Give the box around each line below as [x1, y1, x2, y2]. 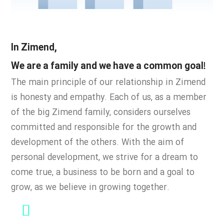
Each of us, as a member [109, 91, 207, 105]
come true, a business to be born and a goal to [11, 166, 195, 180]
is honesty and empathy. [11, 91, 107, 105]
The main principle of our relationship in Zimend [11, 76, 206, 90]
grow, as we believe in [11, 181, 97, 195]
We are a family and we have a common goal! [11, 59, 206, 74]
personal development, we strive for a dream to [11, 151, 198, 165]
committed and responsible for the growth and [11, 121, 197, 135]
